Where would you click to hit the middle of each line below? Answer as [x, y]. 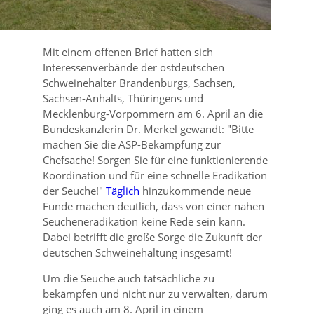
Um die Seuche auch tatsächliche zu [128, 278]
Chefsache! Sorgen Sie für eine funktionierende [155, 160]
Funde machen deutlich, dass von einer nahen [153, 206]
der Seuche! [70, 191]
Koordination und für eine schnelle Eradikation [155, 175]
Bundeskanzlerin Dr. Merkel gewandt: [135, 129]
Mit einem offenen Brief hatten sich [128, 52]
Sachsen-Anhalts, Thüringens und [123, 98]
